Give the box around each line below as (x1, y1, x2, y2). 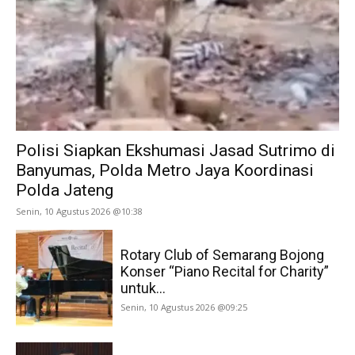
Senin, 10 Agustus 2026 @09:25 (120, 301, 248, 314)
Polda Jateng (16, 181, 113, 200)
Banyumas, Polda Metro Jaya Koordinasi (16, 161, 314, 181)
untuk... (120, 280, 166, 297)
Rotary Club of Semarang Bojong (120, 246, 325, 264)
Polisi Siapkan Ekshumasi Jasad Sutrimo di (16, 141, 335, 161)
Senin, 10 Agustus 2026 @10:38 (16, 205, 143, 218)
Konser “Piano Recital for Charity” (120, 263, 330, 281)
